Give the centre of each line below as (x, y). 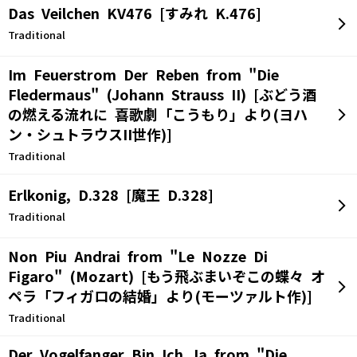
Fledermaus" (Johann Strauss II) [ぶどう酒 (162, 95)
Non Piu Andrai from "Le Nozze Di (138, 257)
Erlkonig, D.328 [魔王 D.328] (111, 196)
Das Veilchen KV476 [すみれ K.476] (135, 15)
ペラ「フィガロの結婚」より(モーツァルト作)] (160, 297)
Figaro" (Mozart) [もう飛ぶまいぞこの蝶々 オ (167, 277)
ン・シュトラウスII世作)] (90, 135)
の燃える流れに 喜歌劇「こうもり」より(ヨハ (158, 115)
